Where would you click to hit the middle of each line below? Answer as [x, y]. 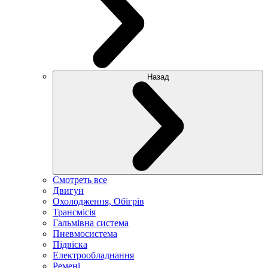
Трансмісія [74, 212]
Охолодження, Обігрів [98, 201]
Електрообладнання [93, 255]
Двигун [68, 190]
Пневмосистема [85, 233]
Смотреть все [80, 179]
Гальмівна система [91, 223]
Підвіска [70, 244]
